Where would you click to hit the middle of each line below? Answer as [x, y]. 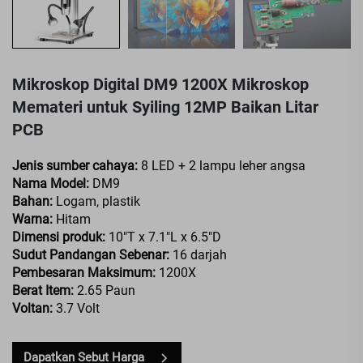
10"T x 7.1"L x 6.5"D [165, 237]
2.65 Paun [106, 290]
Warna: [34, 219]
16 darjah [200, 254]
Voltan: [34, 308]
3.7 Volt [78, 308]
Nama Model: [52, 183]
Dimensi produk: [60, 237]
